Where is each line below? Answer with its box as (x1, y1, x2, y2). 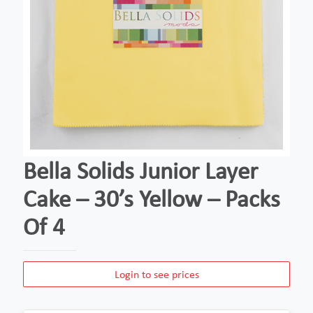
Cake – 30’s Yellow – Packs (23, 184, 280, 213)
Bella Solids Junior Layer (23, 156, 258, 185)
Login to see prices (114, 268, 199, 281)
